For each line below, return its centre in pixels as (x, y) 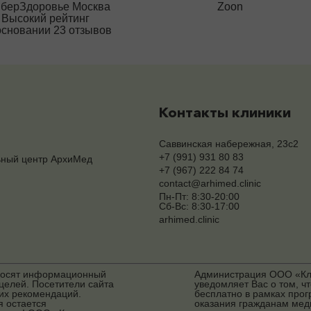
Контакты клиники (225, 112)
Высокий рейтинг (46, 18)
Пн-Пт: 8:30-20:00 (199, 197)
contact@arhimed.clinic (210, 184)
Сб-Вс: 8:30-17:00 (199, 207)
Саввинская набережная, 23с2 (229, 144)
